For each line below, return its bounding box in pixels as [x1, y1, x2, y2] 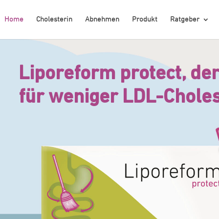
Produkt [131, 15, 157, 24]
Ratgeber [170, 15, 199, 24]
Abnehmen [85, 15, 119, 24]
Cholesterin [36, 15, 72, 24]
